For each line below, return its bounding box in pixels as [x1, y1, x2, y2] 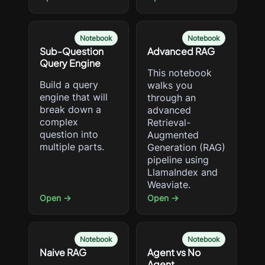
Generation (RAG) [147, 141, 225, 153]
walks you [147, 79, 192, 91]
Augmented [147, 129, 199, 141]
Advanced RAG [147, 45, 215, 57]
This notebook [147, 67, 212, 79]
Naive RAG [40, 246, 86, 258]
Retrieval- [147, 117, 190, 128]
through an [147, 92, 196, 104]
